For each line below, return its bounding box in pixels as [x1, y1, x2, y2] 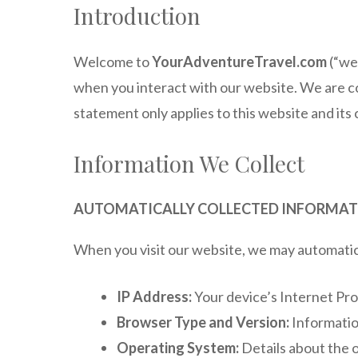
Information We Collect [74, 149, 304, 178]
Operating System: [117, 339, 239, 356]
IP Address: [117, 288, 192, 305]
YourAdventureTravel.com [152, 53, 327, 70]
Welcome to [74, 53, 152, 70]
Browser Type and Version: [117, 313, 289, 331]
